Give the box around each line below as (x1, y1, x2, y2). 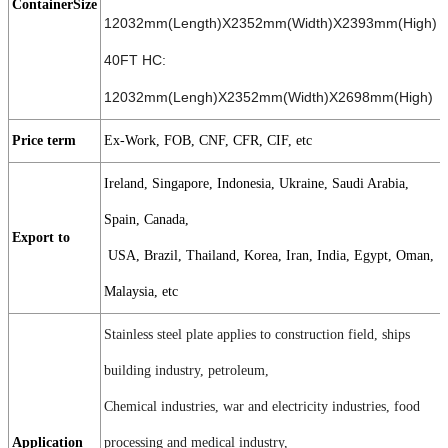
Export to (12, 230, 70, 246)
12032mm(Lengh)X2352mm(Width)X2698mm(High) (104, 89, 433, 106)
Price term (12, 133, 76, 149)
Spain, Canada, (104, 212, 189, 228)
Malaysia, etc (104, 284, 178, 300)
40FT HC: (104, 52, 166, 69)
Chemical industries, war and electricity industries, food (104, 399, 420, 415)
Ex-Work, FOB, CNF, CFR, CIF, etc (104, 133, 312, 149)
